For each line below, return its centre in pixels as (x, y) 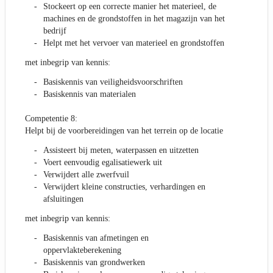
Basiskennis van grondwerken (94, 263)
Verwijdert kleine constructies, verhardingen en (124, 187)
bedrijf (55, 31)
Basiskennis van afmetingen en (96, 238)
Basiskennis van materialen (90, 94)
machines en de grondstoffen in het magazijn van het (134, 19)
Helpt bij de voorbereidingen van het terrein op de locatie (124, 131)
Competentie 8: (51, 119)
